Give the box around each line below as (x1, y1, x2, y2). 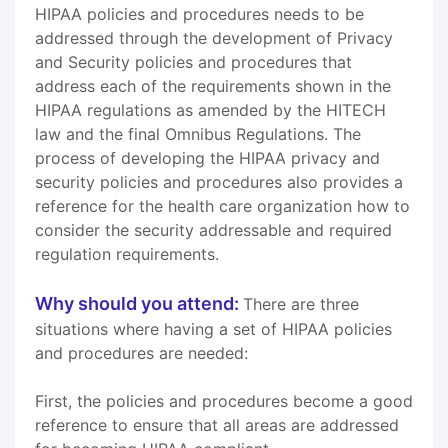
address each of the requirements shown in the (35, 75, 391, 96)
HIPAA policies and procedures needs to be (35, 3, 364, 24)
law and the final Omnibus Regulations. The (35, 123, 361, 144)
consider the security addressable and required (35, 219, 392, 240)
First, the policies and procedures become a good (35, 390, 413, 411)
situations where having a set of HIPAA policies (35, 318, 392, 339)
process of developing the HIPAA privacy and (35, 147, 380, 168)
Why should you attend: (35, 292, 243, 314)
